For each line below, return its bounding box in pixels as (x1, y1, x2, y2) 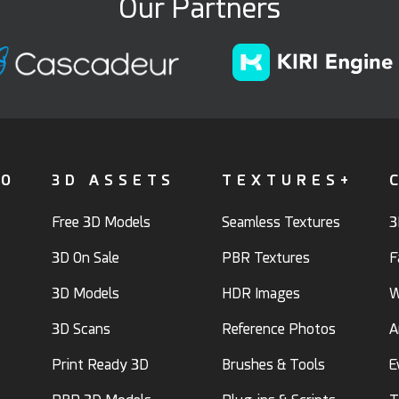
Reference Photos (222, 321, 336, 338)
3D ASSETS (52, 172, 175, 190)
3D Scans (52, 321, 110, 338)
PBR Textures (222, 249, 310, 267)
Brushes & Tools (222, 356, 325, 374)
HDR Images (222, 285, 300, 303)
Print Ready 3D (52, 356, 149, 374)
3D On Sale (52, 249, 119, 267)
